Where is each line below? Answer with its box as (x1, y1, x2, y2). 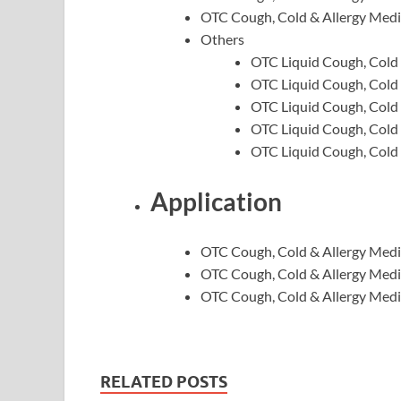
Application (150, 185, 282, 217)
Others (200, 30, 244, 48)
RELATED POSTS (100, 371, 227, 391)
